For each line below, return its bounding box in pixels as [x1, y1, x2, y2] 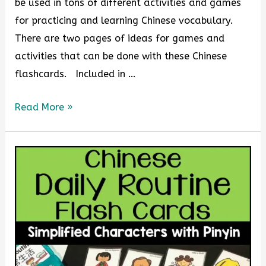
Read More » [15, 101, 73, 113]
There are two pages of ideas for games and [15, 32, 225, 44]
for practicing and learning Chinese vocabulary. [15, 14, 234, 26]
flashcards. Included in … [15, 68, 137, 80]
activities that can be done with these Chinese [15, 50, 227, 62]
